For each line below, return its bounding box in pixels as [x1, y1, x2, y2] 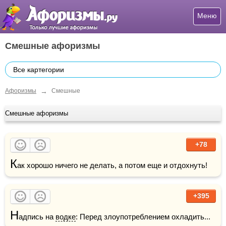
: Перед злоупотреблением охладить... [76, 212, 210, 221]
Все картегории [13, 66, 64, 74]
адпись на [19, 212, 55, 221]
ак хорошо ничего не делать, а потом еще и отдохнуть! [17, 160, 207, 169]
